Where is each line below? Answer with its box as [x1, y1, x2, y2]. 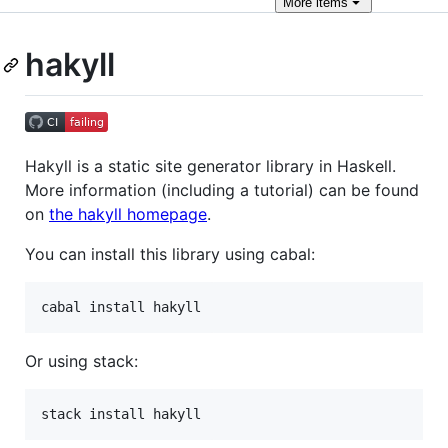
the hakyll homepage [49, 203, 207, 224]
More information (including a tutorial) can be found [25, 179, 419, 200]
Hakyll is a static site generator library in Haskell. [25, 155, 396, 176]
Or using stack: [25, 350, 138, 371]
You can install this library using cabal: [25, 243, 315, 264]
